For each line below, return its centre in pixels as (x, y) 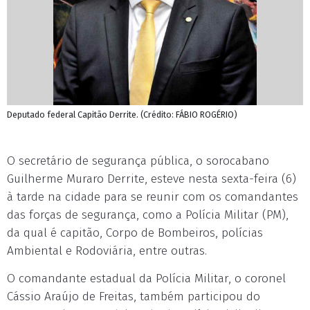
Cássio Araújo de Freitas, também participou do (134, 297)
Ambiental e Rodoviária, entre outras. (107, 251)
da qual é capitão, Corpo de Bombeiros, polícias (135, 233)
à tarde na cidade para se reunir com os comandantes (153, 197)
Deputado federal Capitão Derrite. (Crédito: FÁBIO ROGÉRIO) (122, 115)
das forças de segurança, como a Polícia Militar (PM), (148, 215)
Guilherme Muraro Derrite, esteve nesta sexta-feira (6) (152, 179)
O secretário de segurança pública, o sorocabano (138, 161)
